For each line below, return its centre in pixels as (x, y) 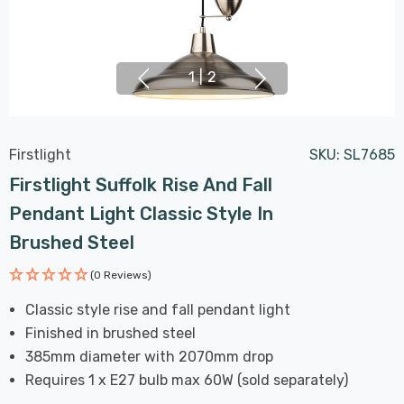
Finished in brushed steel (111, 333)
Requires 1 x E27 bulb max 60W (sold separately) (187, 380)
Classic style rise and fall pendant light (158, 309)
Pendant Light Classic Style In (141, 213)
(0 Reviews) (121, 275)
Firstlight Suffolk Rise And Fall (141, 184)
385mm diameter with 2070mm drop (150, 356)
